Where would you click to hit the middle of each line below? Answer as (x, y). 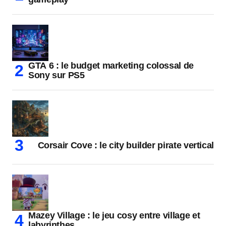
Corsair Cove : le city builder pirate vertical (126, 146)
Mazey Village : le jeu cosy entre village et (114, 216)
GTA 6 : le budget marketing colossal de (111, 66)
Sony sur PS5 (56, 75)
